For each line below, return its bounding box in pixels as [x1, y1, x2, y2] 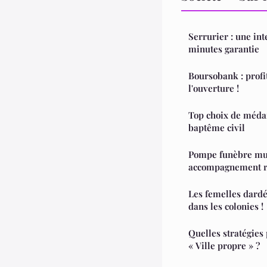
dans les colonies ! [188, 200, 263, 212]
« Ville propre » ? [188, 239, 260, 252]
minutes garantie [188, 42, 259, 55]
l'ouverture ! [188, 82, 239, 94]
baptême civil [188, 121, 245, 133]
